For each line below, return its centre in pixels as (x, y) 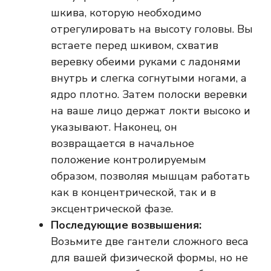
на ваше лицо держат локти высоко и (151, 111)
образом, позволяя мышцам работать (150, 176)
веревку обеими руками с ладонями (146, 62)
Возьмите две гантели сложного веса (150, 242)
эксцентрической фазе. (112, 209)
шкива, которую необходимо (126, 13)
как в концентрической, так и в (133, 193)
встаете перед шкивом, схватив (135, 46)
